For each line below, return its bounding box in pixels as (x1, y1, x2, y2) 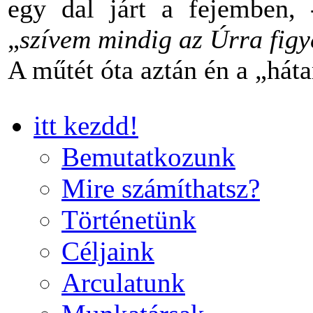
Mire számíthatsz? (61, 173, 260, 203)
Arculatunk (61, 267, 185, 298)
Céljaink (61, 235, 154, 266)
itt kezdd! (34, 110, 138, 140)
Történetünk (61, 204, 196, 235)
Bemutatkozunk (61, 141, 235, 172)
